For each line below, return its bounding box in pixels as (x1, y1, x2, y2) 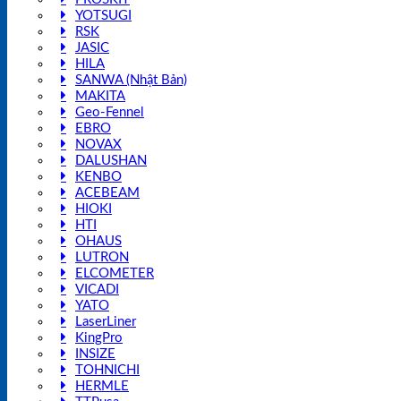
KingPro (75, 331, 123, 346)
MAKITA (75, 90, 125, 104)
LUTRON (75, 251, 129, 265)
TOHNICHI (75, 363, 140, 378)
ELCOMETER (75, 267, 154, 281)
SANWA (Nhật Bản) (75, 73, 187, 88)
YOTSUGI (75, 9, 132, 23)
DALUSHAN (75, 154, 147, 168)
